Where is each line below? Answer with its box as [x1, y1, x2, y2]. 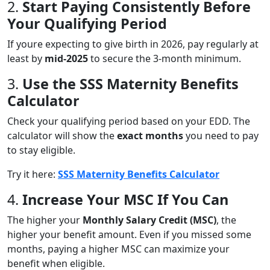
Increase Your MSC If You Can [22, 189, 228, 209]
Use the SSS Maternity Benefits [22, 74, 239, 93]
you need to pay [183, 128, 259, 142]
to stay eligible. [7, 143, 75, 157]
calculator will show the [7, 128, 117, 142]
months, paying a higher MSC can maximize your [7, 242, 230, 256]
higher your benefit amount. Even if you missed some [7, 227, 251, 241]
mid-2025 [45, 51, 88, 65]
